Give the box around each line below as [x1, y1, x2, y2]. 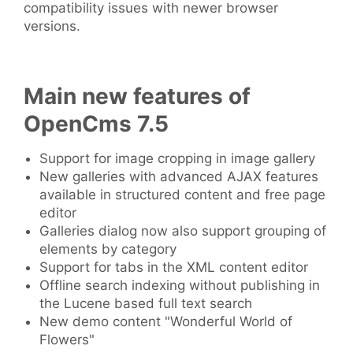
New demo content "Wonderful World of [39, 314, 292, 330]
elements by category [39, 241, 176, 258]
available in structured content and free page [39, 187, 325, 203]
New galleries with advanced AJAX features [39, 169, 318, 185]
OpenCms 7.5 [24, 110, 169, 138]
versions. [24, 18, 80, 35]
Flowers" [39, 332, 95, 348]
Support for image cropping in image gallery [39, 150, 315, 167]
